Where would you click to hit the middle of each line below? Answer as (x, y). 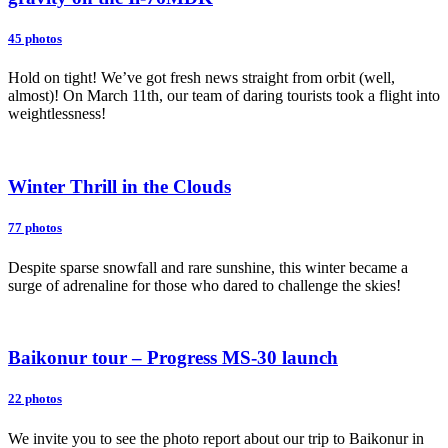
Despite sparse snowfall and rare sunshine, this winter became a (208, 267)
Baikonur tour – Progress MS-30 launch (173, 358)
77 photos (35, 228)
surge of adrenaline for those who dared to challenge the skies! (204, 285)
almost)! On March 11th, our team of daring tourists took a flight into (224, 96)
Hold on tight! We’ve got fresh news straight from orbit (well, (201, 78)
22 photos (35, 399)
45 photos (35, 39)
